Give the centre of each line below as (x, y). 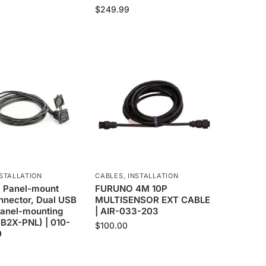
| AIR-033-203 (127, 211)
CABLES (109, 176)
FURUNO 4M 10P (132, 189)
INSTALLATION (153, 176)
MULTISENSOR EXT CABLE (153, 200)
